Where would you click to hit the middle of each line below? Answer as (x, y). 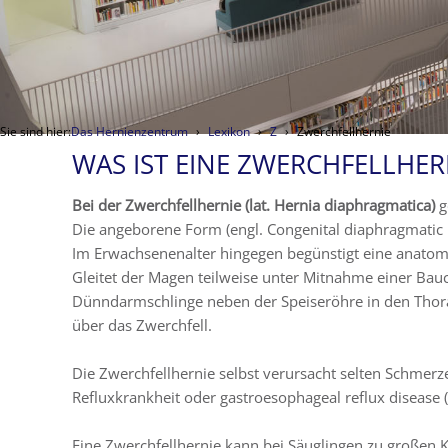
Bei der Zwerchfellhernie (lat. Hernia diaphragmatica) (253, 205)
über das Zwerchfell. (142, 325)
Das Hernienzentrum (129, 132)
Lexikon (229, 132)
